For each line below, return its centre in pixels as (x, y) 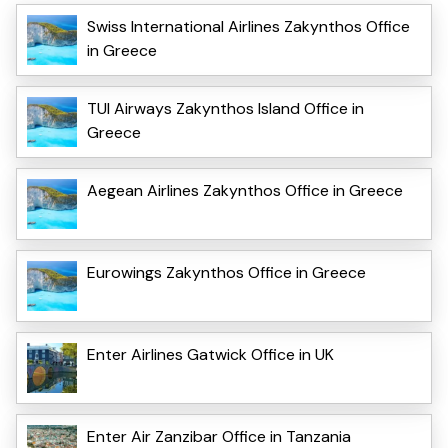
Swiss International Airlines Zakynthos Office (248, 26)
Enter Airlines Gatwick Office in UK (210, 354)
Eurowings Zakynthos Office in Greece (226, 272)
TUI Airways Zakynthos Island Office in (225, 108)
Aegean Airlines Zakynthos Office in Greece (245, 190)
